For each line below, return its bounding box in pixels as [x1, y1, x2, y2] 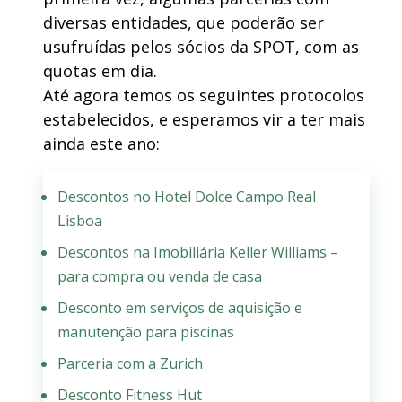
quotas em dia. [43, 60, 157, 83]
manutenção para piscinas [57, 322, 234, 343]
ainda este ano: [43, 133, 160, 155]
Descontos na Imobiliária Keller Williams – [57, 242, 338, 263]
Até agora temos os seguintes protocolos [43, 84, 364, 107]
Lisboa [57, 211, 102, 232]
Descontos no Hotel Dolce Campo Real [57, 187, 316, 207]
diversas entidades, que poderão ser [43, 12, 324, 34]
